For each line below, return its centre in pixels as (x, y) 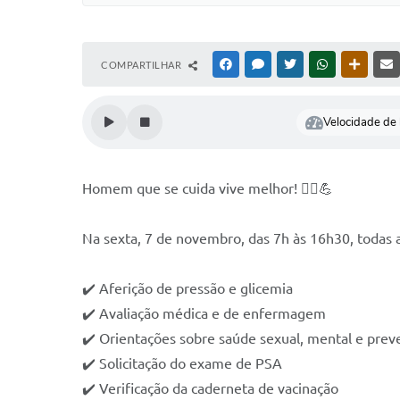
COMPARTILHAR (142, 65)
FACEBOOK (261, 64)
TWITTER (320, 64)
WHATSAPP (357, 64)
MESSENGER (295, 64)
